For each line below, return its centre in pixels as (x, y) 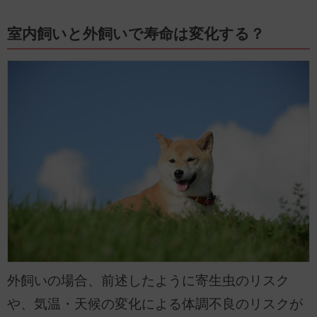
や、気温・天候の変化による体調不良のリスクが (155, 304)
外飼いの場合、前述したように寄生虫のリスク (148, 281)
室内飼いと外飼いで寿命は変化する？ (136, 34)
